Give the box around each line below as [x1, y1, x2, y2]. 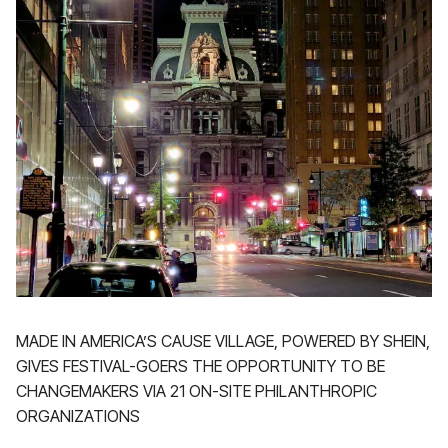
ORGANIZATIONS [16, 406, 144, 426]
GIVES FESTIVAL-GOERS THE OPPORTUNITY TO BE [16, 356, 385, 376]
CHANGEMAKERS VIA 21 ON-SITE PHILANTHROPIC [16, 381, 377, 401]
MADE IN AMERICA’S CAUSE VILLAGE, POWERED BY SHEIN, [16, 331, 430, 351]
